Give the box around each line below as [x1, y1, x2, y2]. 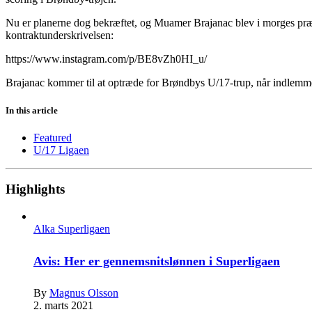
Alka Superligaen [33, 223, 110, 235]
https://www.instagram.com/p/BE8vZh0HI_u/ [6, 53, 207, 65]
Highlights [6, 182, 65, 197]
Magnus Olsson [49, 287, 118, 299]
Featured [33, 131, 72, 143]
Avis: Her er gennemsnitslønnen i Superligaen [33, 254, 280, 269]
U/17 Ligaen [33, 143, 89, 156]
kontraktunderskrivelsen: [6, 29, 114, 42]
